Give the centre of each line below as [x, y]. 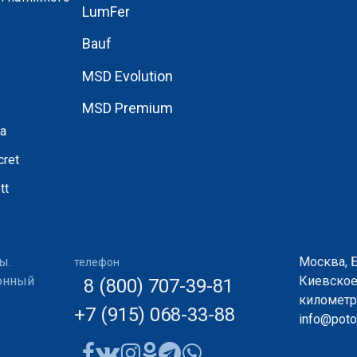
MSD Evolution [127, 76]
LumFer [106, 11]
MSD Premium [127, 108]
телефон [96, 262]
